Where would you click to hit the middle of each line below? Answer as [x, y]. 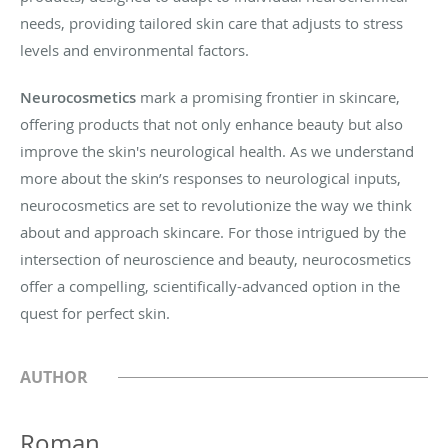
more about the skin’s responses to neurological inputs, [210, 177]
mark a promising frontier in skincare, [268, 96]
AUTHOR [54, 376]
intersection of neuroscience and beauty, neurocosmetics [215, 258]
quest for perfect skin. [95, 312]
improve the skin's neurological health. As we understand [217, 150]
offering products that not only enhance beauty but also [211, 123]
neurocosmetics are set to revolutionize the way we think [216, 204]
